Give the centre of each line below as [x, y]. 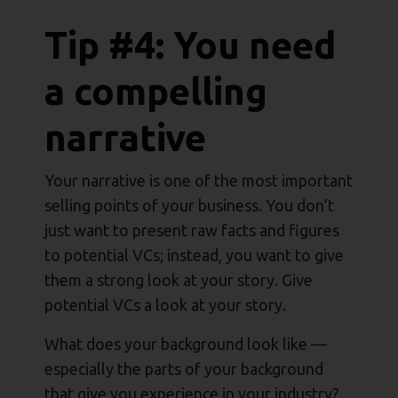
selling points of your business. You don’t [189, 206]
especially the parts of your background [184, 369]
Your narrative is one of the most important [199, 181]
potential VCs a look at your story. [165, 305]
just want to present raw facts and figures [192, 231]
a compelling [156, 92]
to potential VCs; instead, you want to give [194, 255]
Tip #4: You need [190, 45]
